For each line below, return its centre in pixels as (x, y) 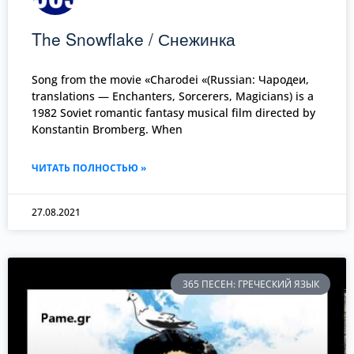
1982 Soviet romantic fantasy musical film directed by (173, 113)
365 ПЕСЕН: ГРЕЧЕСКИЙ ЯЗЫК (250, 284)
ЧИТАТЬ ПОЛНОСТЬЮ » (89, 168)
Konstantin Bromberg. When (107, 130)
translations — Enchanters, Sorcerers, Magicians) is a (173, 96)
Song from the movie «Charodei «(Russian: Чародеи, (170, 80)
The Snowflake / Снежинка (134, 39)
